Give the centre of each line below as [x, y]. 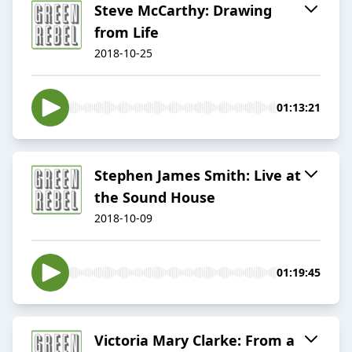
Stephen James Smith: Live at [198, 176]
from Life [126, 33]
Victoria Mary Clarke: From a [194, 341]
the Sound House [155, 198]
